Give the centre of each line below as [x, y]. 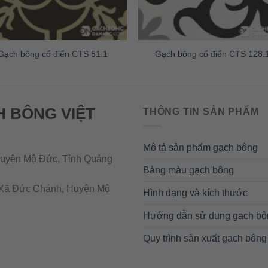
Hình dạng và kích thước [195, 193]
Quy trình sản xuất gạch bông [205, 239]
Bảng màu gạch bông [188, 170]
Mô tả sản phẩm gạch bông [200, 148]
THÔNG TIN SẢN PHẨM [201, 111]
